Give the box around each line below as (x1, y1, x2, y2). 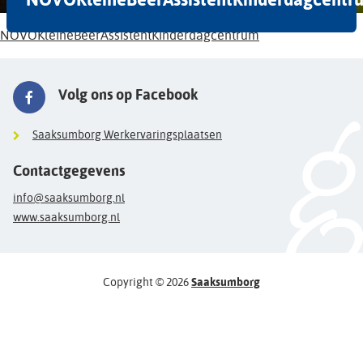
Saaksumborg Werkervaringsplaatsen (32, 128, 222, 142)
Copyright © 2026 (103, 275, 191, 289)
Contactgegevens (13, 162, 125, 179)
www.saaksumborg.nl (13, 211, 120, 224)
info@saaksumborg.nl (13, 191, 125, 205)
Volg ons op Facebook (58, 87, 198, 104)
